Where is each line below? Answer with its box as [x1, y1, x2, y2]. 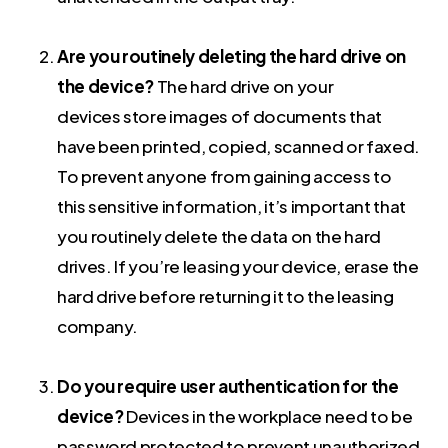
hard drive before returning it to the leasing [56, 285, 394, 308]
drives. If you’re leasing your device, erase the [56, 255, 419, 278]
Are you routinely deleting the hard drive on [56, 45, 406, 68]
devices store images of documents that [56, 105, 382, 128]
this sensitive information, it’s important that [56, 195, 406, 218]
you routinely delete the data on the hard [56, 225, 381, 248]
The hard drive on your [156, 75, 334, 98]
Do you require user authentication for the [56, 375, 399, 398]
